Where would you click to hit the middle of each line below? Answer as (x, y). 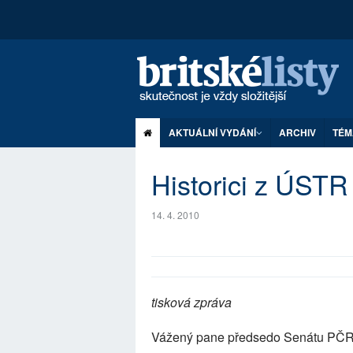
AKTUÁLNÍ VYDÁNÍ (212, 132)
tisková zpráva (191, 302)
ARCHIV (297, 132)
